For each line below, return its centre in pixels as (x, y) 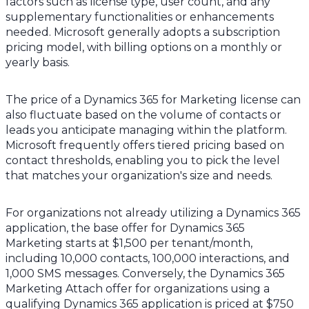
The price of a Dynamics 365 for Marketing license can (153, 99)
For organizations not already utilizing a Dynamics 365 (153, 212)
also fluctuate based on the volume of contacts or (143, 114)
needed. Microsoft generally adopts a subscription (143, 32)
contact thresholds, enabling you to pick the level (143, 160)
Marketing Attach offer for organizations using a (138, 288)
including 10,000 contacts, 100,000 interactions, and (148, 258)
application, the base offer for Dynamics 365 (125, 228)
